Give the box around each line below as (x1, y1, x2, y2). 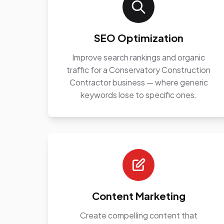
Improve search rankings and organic (72, 52, 205, 62)
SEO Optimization (93, 31, 183, 44)
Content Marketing (91, 189, 185, 202)
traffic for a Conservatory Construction (66, 64, 211, 75)
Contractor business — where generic (69, 77, 208, 87)
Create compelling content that (79, 210, 197, 220)
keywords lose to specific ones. (80, 89, 197, 100)
